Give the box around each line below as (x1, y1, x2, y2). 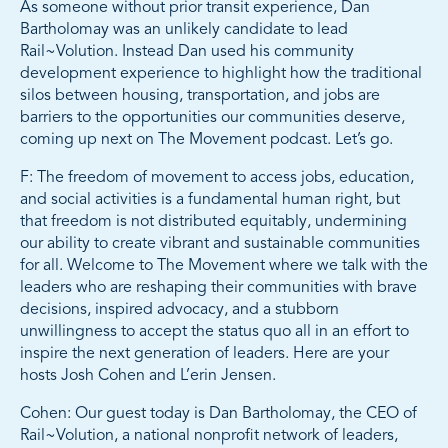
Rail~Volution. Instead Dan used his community (20, 44, 354, 61)
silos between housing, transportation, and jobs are (20, 88, 380, 105)
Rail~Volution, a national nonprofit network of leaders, (20, 428, 398, 445)
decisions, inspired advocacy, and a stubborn (20, 302, 339, 319)
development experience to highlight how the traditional (20, 66, 422, 83)
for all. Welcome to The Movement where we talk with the (20, 258, 428, 275)
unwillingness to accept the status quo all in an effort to (20, 324, 409, 341)
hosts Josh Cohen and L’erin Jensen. (20, 368, 276, 385)
